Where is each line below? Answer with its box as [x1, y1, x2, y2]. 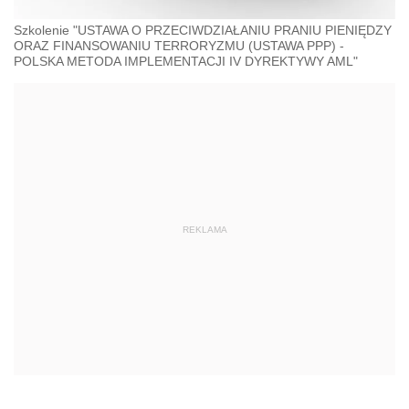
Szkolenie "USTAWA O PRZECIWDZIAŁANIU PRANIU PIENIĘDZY [14, 22, 392, 37]
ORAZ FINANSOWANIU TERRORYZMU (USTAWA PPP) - [14, 37, 344, 53]
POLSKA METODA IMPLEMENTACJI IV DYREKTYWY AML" [14, 53, 358, 68]
